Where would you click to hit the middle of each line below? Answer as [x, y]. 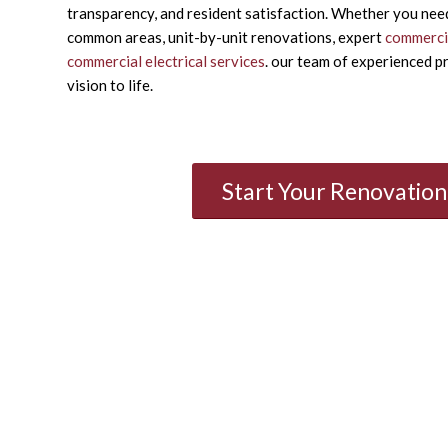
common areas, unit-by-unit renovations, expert [226, 36]
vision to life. [110, 84]
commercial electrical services [166, 60]
